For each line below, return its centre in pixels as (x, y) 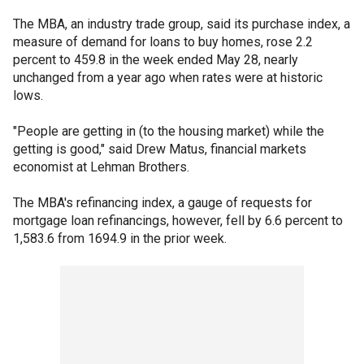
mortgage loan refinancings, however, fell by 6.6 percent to (178, 221)
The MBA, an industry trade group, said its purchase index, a (182, 24)
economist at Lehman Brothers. (101, 167)
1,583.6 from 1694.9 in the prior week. (120, 238)
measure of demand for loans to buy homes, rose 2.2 (163, 42)
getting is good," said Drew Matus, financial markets (160, 149)
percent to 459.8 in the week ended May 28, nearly (156, 60)
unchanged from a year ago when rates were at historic (168, 78)
